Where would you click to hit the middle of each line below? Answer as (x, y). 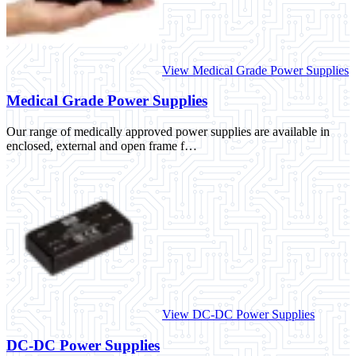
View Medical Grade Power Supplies (255, 70)
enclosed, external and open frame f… (102, 146)
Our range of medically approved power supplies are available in (168, 132)
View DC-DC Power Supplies (238, 315)
